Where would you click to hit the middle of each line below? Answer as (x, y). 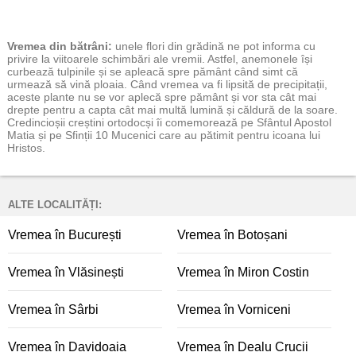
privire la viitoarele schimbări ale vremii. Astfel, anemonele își (160, 59)
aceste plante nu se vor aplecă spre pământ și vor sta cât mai (162, 97)
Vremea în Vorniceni (234, 310)
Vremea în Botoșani (232, 235)
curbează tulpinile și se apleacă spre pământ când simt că (153, 72)
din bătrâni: (79, 46)
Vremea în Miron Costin (243, 272)
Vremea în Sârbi (53, 310)
